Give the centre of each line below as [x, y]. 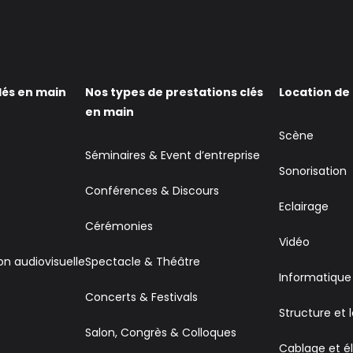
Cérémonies [119, 226]
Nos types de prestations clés [175, 92]
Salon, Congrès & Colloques [161, 333]
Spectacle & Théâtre [143, 262]
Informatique [315, 277]
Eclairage [303, 206]
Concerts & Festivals [142, 297]
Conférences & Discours [152, 191]
